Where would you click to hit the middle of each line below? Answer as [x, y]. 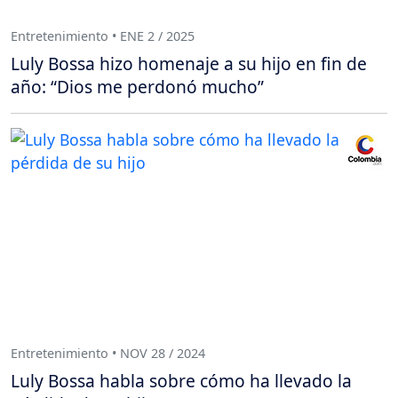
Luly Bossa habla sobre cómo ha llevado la [181, 381]
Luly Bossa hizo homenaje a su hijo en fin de [189, 64]
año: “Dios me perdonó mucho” [137, 87]
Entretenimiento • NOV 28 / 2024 [108, 353]
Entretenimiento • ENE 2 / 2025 [103, 36]
